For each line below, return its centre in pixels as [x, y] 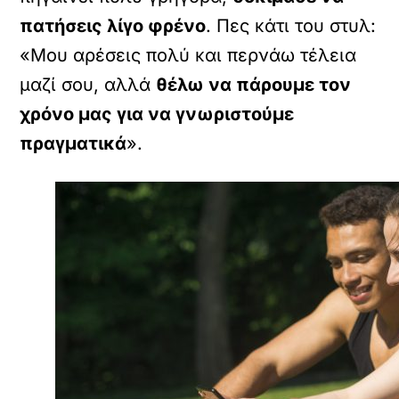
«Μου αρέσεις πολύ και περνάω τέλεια [188, 55]
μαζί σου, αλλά [88, 84]
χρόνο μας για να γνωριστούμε [157, 114]
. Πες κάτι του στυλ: [291, 25]
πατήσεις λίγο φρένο [113, 25]
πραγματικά [73, 143]
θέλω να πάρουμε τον [254, 84]
